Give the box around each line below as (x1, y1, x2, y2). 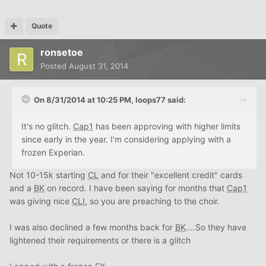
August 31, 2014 (69, 61, 128, 71)
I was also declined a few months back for (9, 221, 175, 232)
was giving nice (9, 195, 72, 206)
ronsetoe (40, 46, 83, 58)
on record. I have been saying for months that (45, 182, 227, 193)
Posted (40, 61, 69, 71)
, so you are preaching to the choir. (85, 195, 220, 206)
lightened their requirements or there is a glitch (9, 235, 191, 245)
